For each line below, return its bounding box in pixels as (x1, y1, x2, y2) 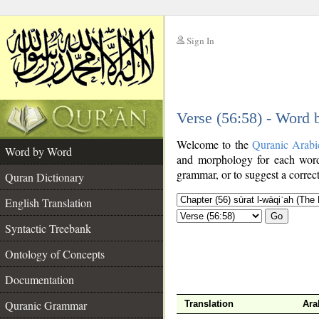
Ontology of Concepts (5, 246, 105, 261)
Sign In (187, 34, 214, 47)
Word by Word (5, 144, 72, 159)
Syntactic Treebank (5, 221, 91, 236)
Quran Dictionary (5, 169, 84, 184)
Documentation (5, 272, 74, 287)
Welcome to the (177, 137, 252, 152)
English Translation (5, 195, 92, 210)
